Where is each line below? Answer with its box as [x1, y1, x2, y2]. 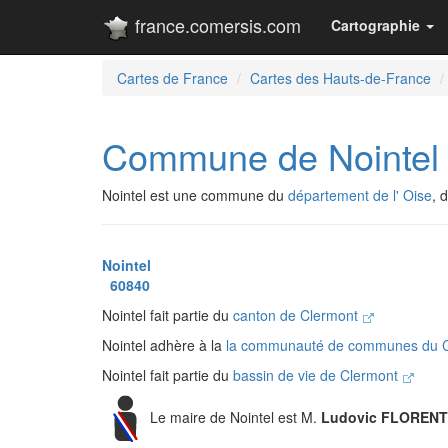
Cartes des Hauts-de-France [250, 68, 431, 88]
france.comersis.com [130, 12, 301, 38]
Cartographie [331, 15, 420, 35]
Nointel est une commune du [102, 185, 288, 205]
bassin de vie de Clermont [233, 365, 402, 385]
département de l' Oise [288, 185, 432, 205]
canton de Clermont [233, 305, 362, 325]
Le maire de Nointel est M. [150, 406, 321, 427]
